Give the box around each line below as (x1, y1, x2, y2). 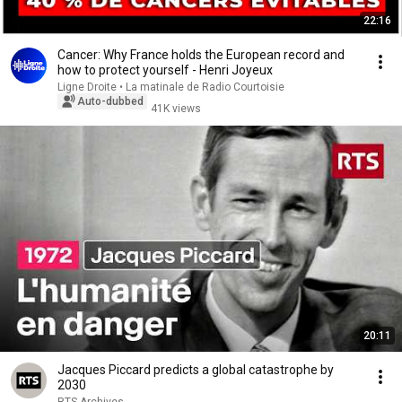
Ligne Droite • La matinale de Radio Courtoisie (57, 81, 284, 93)
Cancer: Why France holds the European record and (57, 48, 345, 62)
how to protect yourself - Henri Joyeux (57, 63, 273, 77)
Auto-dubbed (77, 95, 144, 108)
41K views (151, 102, 201, 115)
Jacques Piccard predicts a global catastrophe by (57, 363, 334, 377)
